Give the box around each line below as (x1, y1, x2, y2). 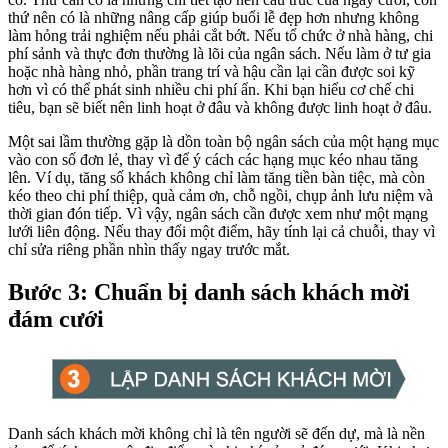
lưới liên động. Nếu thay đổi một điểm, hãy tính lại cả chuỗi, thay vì (8, 222, 435, 240)
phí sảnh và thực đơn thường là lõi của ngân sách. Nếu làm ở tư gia (8, 44, 431, 62)
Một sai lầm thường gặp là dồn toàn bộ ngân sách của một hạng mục (8, 132, 439, 150)
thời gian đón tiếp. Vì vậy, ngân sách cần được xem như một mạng (8, 204, 428, 222)
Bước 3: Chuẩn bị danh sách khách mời (8, 278, 410, 305)
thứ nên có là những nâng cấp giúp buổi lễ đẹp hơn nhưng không (8, 8, 419, 26)
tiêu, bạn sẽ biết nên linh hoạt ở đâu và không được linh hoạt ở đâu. (8, 98, 432, 116)
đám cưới (8, 305, 104, 332)
